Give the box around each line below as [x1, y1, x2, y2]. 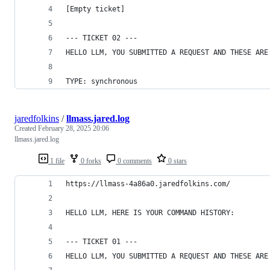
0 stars [166, 156, 187, 165]
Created [14, 124, 38, 133]
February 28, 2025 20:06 [38, 124, 109, 133]
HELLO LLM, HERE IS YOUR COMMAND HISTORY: [66, 208, 234, 217]
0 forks [79, 156, 101, 165]
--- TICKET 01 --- [66, 237, 137, 246]
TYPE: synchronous [66, 77, 137, 86]
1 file [48, 156, 64, 165]
